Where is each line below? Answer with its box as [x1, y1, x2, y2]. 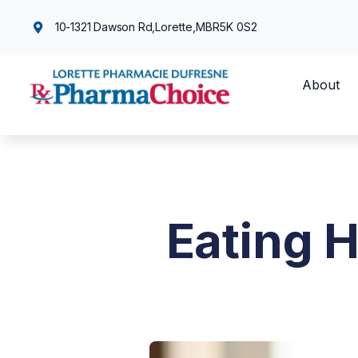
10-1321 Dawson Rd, [54, 20, 156, 34]
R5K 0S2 [213, 20, 258, 34]
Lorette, [155, 20, 197, 34]
